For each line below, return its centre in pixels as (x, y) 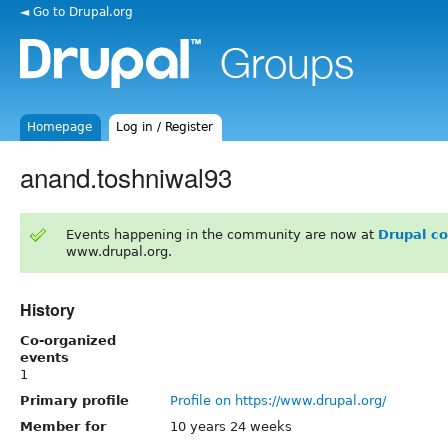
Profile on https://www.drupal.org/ (278, 400)
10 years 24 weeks (231, 426)
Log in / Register (165, 127)
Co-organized (68, 340)
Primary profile (74, 400)
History (47, 309)
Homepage (60, 127)
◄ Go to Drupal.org (76, 11)
